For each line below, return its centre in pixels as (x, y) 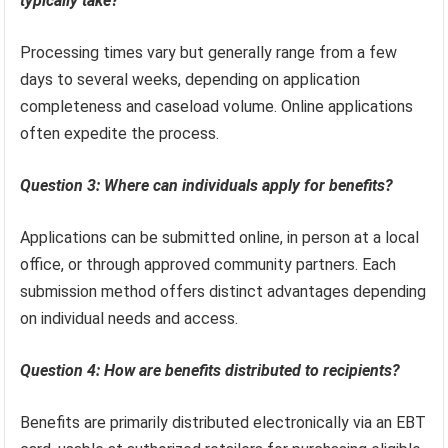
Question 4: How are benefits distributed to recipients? (210, 371)
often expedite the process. (120, 134)
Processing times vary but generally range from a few (209, 53)
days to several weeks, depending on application (190, 80)
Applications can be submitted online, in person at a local (220, 238)
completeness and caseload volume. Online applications (217, 107)
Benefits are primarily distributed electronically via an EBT (223, 423)
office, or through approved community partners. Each (208, 265)
